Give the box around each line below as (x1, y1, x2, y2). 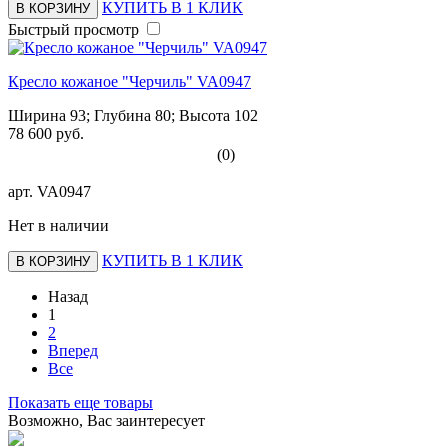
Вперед (48, 341, 98, 359)
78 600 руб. (8, 124, 84, 142)
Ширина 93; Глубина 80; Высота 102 (8, 106, 258, 124)
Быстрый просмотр (8, 20, 139, 38)
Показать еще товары (8, 393, 153, 411)
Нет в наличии (8, 216, 109, 234)
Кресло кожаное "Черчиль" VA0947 (8, 72, 251, 90)
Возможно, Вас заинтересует (8, 411, 205, 429)
